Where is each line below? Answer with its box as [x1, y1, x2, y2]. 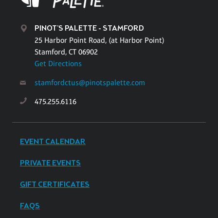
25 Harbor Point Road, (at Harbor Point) [35, 35, 164, 45]
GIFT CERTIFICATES [20, 179, 90, 190]
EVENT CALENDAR [20, 136, 86, 147]
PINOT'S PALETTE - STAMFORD [35, 23, 144, 34]
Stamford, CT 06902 [35, 47, 98, 56]
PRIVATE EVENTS [20, 158, 81, 168]
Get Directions [35, 58, 82, 68]
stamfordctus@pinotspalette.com [35, 77, 145, 87]
